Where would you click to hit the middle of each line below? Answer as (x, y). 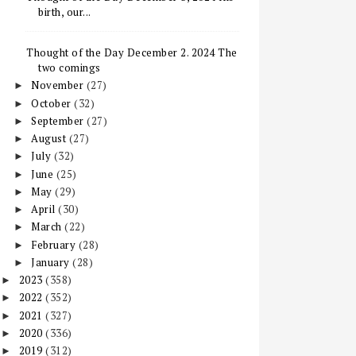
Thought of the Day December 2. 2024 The (132, 52)
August (50, 138)
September (59, 120)
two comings (70, 68)
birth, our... (65, 12)
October (53, 103)
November (59, 85)
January (52, 262)
